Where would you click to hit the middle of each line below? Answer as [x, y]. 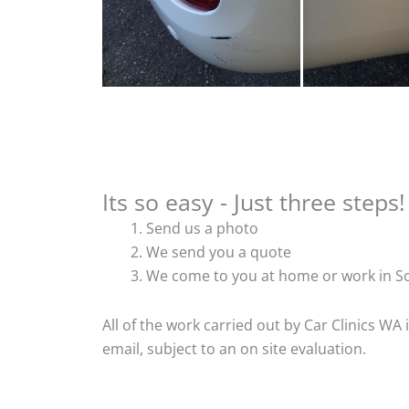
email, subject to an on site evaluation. [234, 348]
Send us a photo [202, 228]
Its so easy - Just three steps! [254, 201]
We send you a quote [219, 252]
